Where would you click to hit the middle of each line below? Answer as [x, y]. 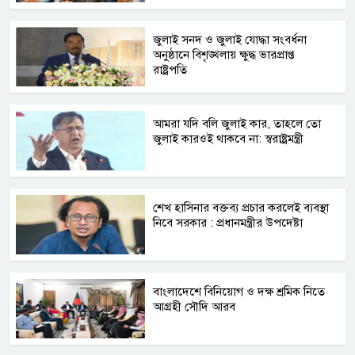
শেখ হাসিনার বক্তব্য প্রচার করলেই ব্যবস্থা [241, 207]
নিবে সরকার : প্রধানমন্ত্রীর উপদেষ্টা [228, 222]
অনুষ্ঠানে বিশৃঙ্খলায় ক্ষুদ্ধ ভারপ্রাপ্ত [224, 54]
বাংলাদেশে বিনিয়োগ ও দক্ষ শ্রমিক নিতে [239, 291]
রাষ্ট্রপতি [170, 69]
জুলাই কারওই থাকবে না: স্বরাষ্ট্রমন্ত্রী [229, 138]
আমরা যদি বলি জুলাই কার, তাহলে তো [237, 123]
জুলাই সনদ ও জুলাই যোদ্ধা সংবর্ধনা [230, 39]
